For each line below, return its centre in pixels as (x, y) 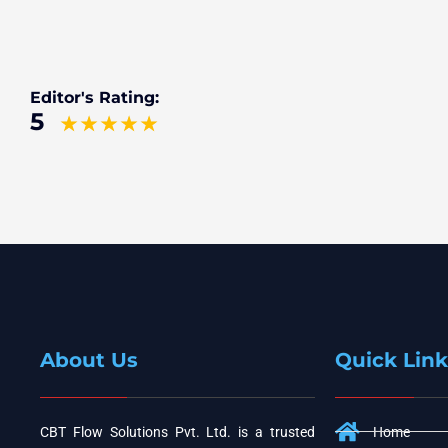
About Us (89, 359)
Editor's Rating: (94, 97)
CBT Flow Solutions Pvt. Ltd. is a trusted (177, 431)
